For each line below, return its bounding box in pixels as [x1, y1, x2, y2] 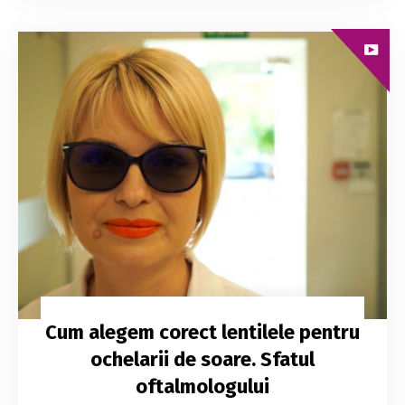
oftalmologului [136, 373, 269, 399]
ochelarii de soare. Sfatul [90, 346, 315, 372]
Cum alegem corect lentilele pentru [45, 319, 360, 344]
